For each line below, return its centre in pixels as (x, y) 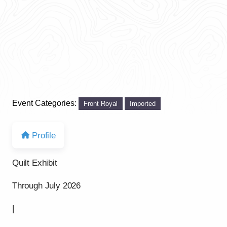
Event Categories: (45, 103)
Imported (143, 103)
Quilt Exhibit (35, 163)
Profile (44, 135)
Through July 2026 (47, 186)
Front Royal (101, 103)
